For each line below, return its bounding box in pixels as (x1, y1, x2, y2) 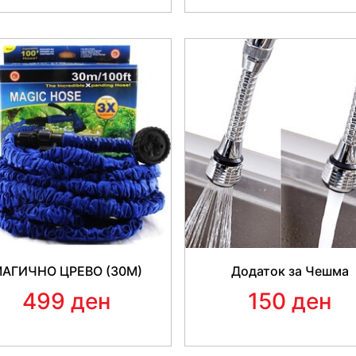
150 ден (248, 288, 331, 315)
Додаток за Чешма (230, 263, 349, 280)
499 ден (22, 288, 110, 315)
